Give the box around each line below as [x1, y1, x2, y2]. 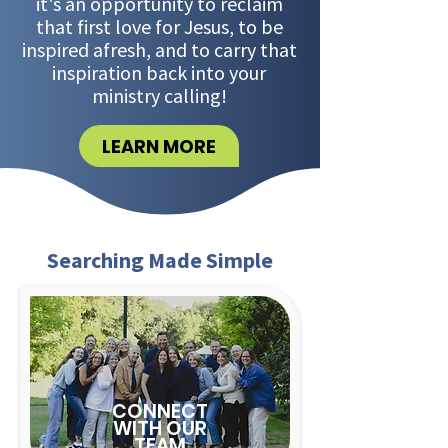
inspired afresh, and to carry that [21, 37, 297, 62]
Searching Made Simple [47, 246, 273, 274]
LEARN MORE [102, 133, 216, 159]
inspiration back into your [52, 60, 266, 85]
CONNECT [112, 398, 208, 425]
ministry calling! [91, 83, 227, 108]
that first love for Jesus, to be [35, 14, 283, 39]
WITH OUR [113, 415, 207, 442]
